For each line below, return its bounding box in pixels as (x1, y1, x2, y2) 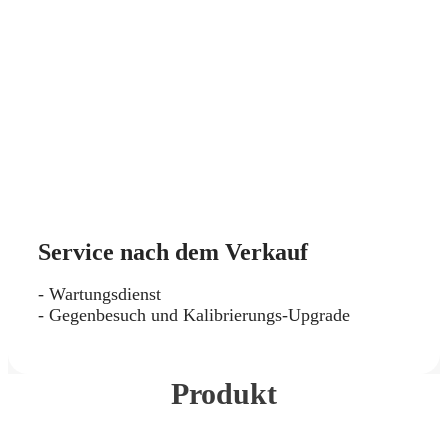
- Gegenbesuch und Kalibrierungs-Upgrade (38, 305, 350, 326)
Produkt (171, 377, 277, 411)
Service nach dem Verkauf (38, 239, 308, 266)
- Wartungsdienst (38, 284, 161, 305)
